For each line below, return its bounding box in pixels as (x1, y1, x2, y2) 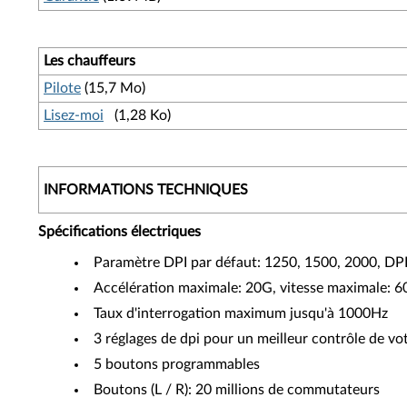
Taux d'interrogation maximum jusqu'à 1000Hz (94, 306, 388, 321)
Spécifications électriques (38, 224, 201, 239)
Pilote (44, 81, 81, 95)
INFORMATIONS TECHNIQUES (44, 183, 248, 197)
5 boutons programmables (94, 357, 260, 372)
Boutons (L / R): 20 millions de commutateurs (94, 382, 380, 397)
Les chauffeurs (44, 54, 135, 68)
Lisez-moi (44, 108, 104, 123)
